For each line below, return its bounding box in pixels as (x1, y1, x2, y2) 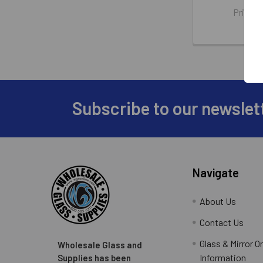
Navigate (193, 165, 240, 180)
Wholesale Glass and (57, 239, 142, 250)
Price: (233, 6, 259, 18)
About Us (200, 195, 237, 207)
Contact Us (200, 216, 244, 228)
